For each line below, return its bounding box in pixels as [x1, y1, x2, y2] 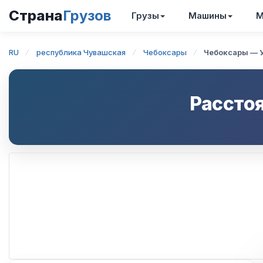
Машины [188, 10, 227, 21]
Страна [9, 7, 63, 24]
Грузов [63, 7, 111, 24]
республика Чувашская [36, 48, 126, 57]
